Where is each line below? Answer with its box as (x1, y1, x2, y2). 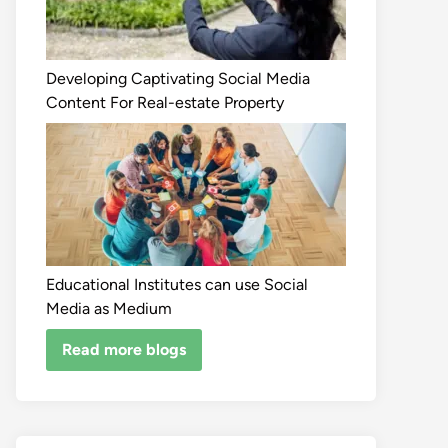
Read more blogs (62, 339, 186, 359)
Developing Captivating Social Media (46, 69, 310, 88)
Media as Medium (46, 299, 172, 318)
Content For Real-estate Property (46, 93, 284, 112)
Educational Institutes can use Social (46, 275, 308, 294)
